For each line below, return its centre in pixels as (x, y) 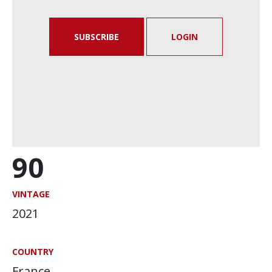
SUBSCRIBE (97, 37)
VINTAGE (31, 194)
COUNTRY (33, 252)
